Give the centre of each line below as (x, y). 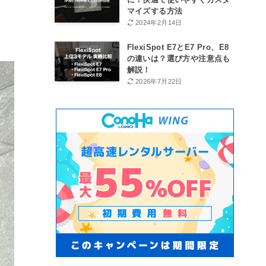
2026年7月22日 (159, 81)
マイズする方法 (155, 11)
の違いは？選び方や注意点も (178, 58)
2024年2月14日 (159, 22)
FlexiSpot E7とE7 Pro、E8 (178, 47)
